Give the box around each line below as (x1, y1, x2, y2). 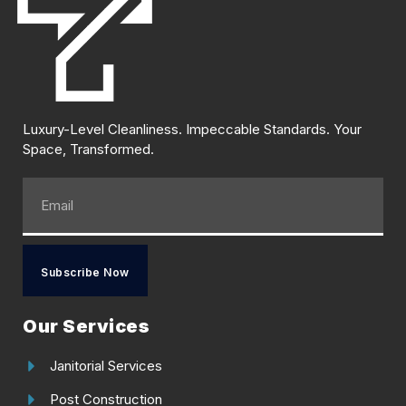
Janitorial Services (50, 357, 162, 375)
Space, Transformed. (23, 140, 154, 159)
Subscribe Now (41, 266, 130, 280)
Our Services (23, 315, 150, 338)
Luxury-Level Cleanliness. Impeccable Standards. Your (23, 121, 362, 139)
